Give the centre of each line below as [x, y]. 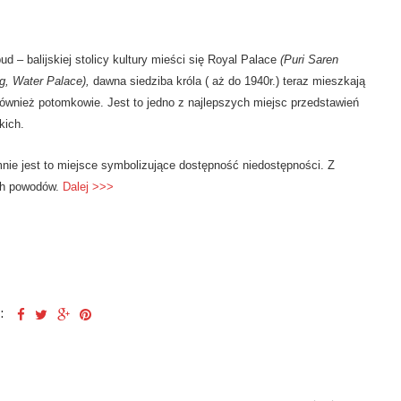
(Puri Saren [309, 60]
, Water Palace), [49, 81]
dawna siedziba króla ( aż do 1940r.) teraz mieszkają [229, 81]
